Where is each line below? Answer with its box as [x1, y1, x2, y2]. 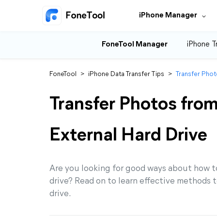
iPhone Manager [139, 12, 197, 19]
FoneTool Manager [102, 41, 168, 48]
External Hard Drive [49, 126, 207, 145]
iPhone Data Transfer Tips [88, 71, 164, 78]
